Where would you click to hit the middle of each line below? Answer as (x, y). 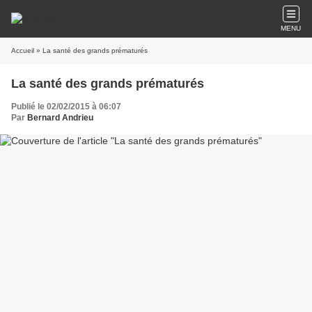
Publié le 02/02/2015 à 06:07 (66, 107)
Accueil (23, 50)
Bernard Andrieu (60, 118)
